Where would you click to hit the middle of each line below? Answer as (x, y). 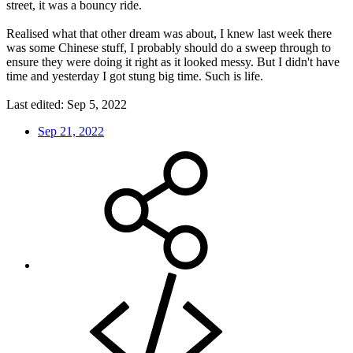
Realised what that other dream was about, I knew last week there (169, 34)
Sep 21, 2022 (71, 132)
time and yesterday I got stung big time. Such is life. (135, 76)
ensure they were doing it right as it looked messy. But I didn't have (173, 62)
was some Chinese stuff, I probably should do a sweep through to (169, 48)
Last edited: (37, 105)
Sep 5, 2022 (97, 105)
